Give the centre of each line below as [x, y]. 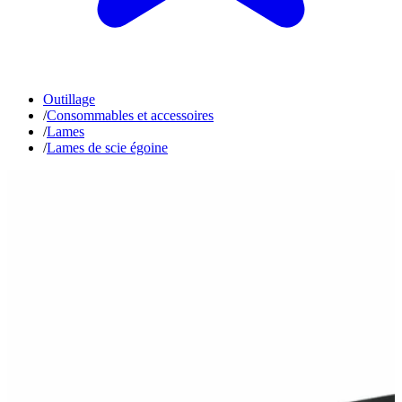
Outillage [69, 99]
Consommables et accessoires [130, 115]
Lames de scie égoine [107, 148]
